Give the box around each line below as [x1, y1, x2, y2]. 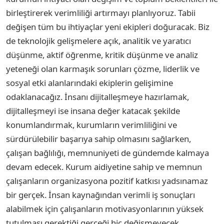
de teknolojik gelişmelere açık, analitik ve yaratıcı [6, 34, 191, 46]
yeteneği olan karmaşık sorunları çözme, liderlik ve [6, 62, 199, 74]
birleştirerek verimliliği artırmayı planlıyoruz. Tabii [6, 6, 195, 18]
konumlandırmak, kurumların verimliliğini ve [6, 118, 177, 130]
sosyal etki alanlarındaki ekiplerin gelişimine [6, 76, 173, 88]
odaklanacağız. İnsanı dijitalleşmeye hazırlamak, [6, 90, 189, 102]
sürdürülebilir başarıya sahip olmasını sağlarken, [6, 132, 191, 144]
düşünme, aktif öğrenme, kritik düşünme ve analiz [6, 48, 198, 60]
